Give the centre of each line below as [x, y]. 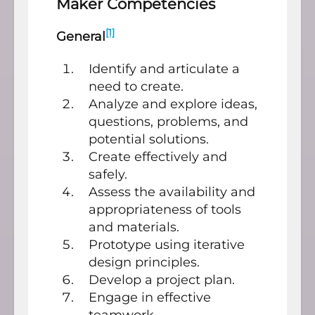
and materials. [134, 227]
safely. [108, 174]
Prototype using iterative [167, 244]
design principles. [144, 262]
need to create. [136, 86]
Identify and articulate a [164, 69]
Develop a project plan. [162, 279]
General [81, 36]
